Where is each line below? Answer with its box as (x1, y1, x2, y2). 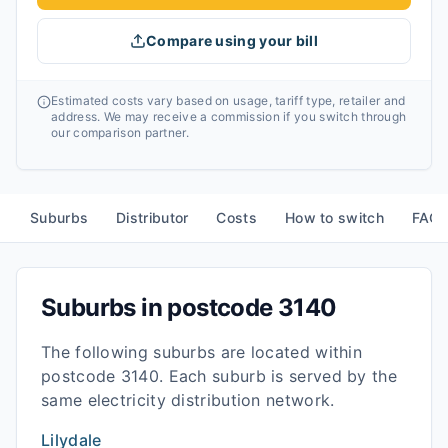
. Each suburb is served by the (158, 366, 397, 386)
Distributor (116, 209, 189, 226)
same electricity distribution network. (41, 390, 335, 410)
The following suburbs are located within (41, 342, 362, 362)
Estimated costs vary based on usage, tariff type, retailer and (51, 93, 406, 108)
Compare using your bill (146, 32, 318, 49)
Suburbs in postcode (41, 293, 278, 322)
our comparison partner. (51, 125, 189, 140)
